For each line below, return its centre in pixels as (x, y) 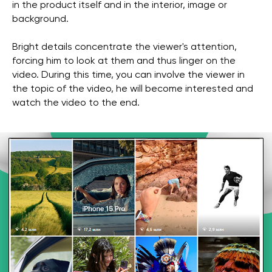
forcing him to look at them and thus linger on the (124, 62)
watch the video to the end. (76, 104)
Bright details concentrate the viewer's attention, (124, 48)
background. (40, 20)
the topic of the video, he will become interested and (133, 90)
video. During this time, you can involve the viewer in (128, 76)
